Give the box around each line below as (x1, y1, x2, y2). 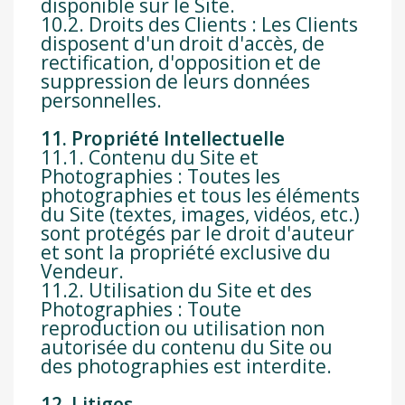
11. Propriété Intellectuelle (41, 126, 285, 152)
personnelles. (41, 88, 162, 114)
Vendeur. (41, 259, 124, 285)
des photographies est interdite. (41, 353, 332, 380)
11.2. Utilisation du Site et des (41, 278, 312, 304)
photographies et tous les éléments (41, 183, 360, 209)
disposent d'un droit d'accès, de (41, 31, 325, 57)
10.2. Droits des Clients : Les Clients (41, 12, 358, 38)
